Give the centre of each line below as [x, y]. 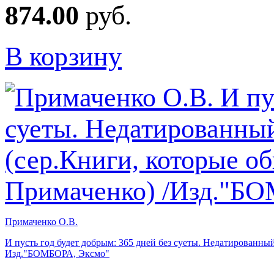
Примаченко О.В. [41, 221]
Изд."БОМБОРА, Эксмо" [57, 253]
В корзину [63, 56]
